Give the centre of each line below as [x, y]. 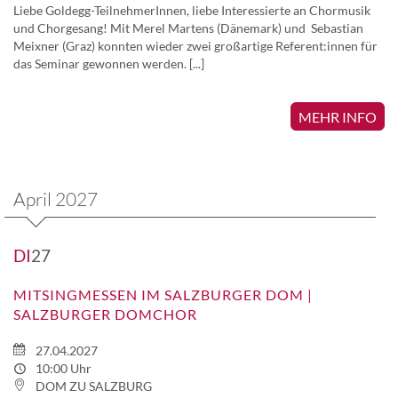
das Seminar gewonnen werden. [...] [109, 63]
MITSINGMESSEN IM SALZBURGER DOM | [163, 294]
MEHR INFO [338, 116]
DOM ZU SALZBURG [92, 386]
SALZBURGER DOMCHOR [105, 314]
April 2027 [56, 199]
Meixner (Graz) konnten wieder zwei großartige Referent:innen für [195, 45]
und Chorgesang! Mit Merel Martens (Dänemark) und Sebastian [188, 28]
